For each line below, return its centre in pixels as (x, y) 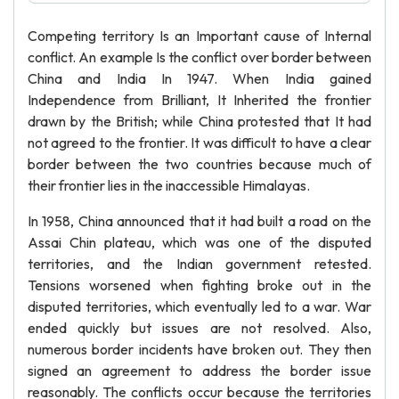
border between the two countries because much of (199, 164)
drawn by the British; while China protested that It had (199, 121)
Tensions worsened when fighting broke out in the (199, 285)
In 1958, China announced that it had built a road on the (199, 221)
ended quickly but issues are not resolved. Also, (199, 328)
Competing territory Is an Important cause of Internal (199, 36)
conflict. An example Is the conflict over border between (199, 57)
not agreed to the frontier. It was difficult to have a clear (199, 142)
